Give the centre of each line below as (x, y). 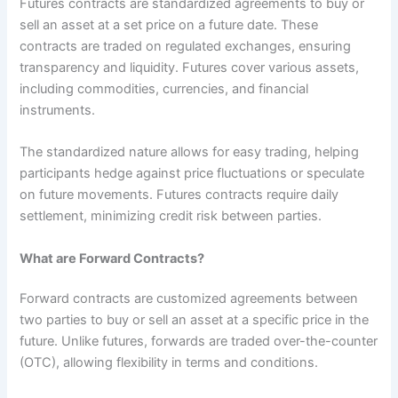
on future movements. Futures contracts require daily (179, 195)
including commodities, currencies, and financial (164, 88)
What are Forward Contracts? (112, 258)
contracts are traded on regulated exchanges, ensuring (186, 46)
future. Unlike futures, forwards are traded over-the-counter (199, 342)
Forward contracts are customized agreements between (189, 299)
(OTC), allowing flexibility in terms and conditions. (171, 363)
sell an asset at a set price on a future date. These (169, 24)
